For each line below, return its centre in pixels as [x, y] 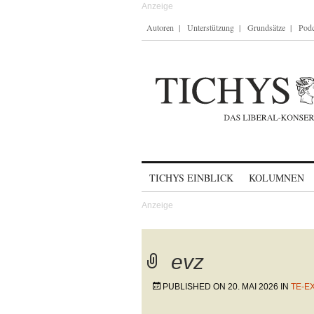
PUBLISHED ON [195, 287]
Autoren [160, 27]
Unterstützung [211, 27]
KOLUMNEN [277, 178]
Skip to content [178, 171]
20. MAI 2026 [253, 287]
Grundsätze [266, 27]
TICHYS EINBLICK [191, 178]
